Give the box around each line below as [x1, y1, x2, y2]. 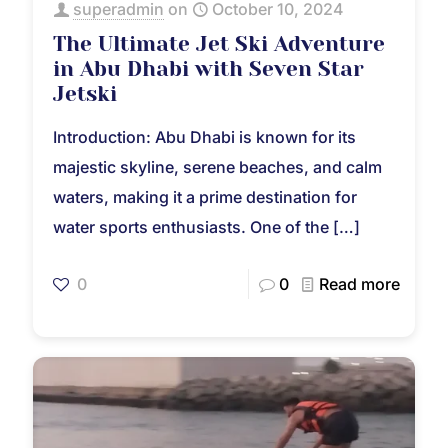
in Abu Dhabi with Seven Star [53, 57, 364, 82]
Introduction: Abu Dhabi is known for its [53, 127, 356, 148]
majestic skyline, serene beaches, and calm [53, 157, 382, 178]
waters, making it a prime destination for [53, 187, 357, 208]
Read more [319, 274, 400, 295]
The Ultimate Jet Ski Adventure [53, 32, 385, 57]
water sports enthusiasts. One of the [53, 217, 329, 238]
